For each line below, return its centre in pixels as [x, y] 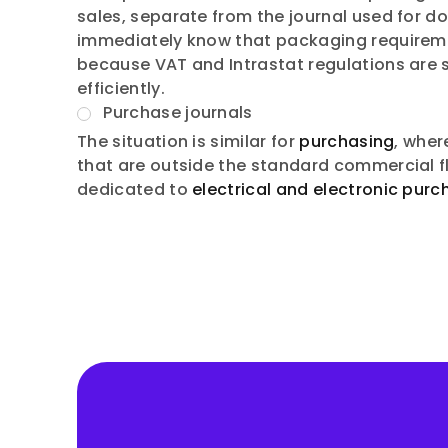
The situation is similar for [188, 141]
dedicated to [135, 189]
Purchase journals [178, 112]
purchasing [347, 141]
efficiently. [121, 88]
